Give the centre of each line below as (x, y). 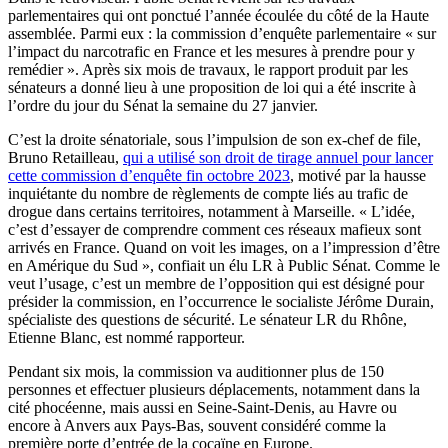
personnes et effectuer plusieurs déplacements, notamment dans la (214, 389)
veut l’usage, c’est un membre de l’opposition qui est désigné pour (216, 283)
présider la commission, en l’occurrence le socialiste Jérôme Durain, (221, 301)
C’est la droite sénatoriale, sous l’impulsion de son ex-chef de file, (214, 139)
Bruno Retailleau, (65, 157)
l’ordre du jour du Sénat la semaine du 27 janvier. (163, 105)
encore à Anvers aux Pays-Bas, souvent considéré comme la (197, 425)
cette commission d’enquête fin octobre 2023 (149, 175)
